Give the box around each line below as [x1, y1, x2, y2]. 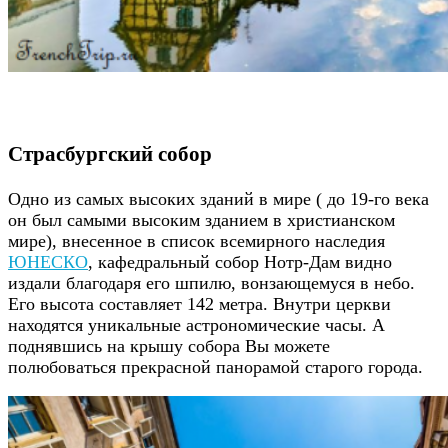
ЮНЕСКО [8, 252, 88, 273]
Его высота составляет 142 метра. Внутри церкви [8, 294, 391, 315]
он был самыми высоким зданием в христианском [8, 210, 395, 231]
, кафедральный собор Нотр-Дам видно [88, 252, 392, 273]
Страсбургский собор [8, 137, 212, 169]
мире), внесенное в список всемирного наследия [8, 231, 385, 252]
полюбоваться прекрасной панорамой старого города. [8, 357, 423, 378]
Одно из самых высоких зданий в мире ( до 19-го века [8, 189, 429, 210]
